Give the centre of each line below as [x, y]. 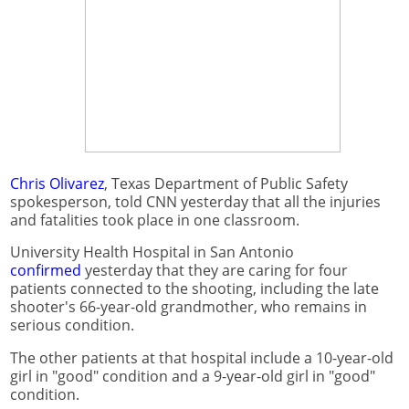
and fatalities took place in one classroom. [155, 220]
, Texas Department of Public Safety [226, 183]
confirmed [46, 271]
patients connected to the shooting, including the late [194, 289]
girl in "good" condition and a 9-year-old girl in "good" [193, 377]
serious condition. [72, 325]
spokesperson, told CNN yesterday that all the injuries [195, 201]
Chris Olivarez [57, 183]
